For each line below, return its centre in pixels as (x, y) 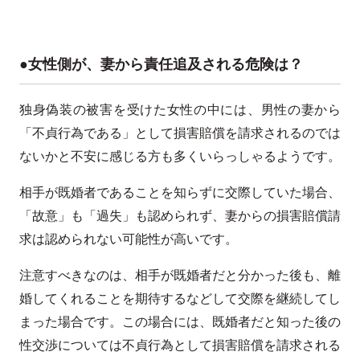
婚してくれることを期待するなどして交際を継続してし (180, 298)
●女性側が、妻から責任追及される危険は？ (161, 64)
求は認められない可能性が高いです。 (129, 239)
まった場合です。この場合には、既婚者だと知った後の (180, 321)
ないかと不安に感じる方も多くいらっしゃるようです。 (180, 156)
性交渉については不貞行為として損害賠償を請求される (180, 345)
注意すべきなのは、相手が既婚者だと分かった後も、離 (180, 275)
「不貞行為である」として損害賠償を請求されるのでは (180, 133)
